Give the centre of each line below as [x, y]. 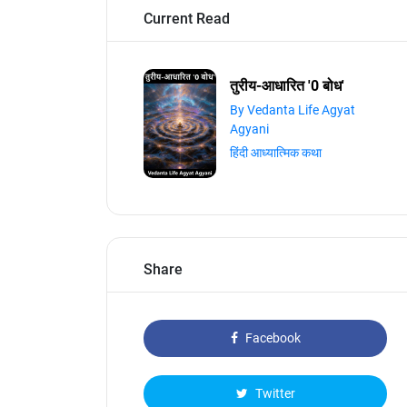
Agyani [249, 129]
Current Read [187, 19]
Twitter [273, 393]
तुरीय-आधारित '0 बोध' [287, 85]
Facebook [271, 338]
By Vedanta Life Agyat [293, 109]
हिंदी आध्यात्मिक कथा [276, 152]
